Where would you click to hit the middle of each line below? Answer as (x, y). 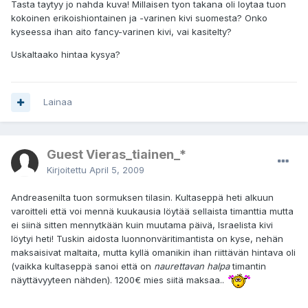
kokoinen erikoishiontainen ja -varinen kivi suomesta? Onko (139, 18)
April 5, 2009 (117, 170)
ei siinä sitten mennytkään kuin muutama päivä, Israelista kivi (142, 225)
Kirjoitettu (68, 170)
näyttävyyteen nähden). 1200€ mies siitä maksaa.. (119, 280)
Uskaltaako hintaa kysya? (66, 55)
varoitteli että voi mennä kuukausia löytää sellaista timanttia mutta (152, 211)
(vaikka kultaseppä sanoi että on (82, 266)
